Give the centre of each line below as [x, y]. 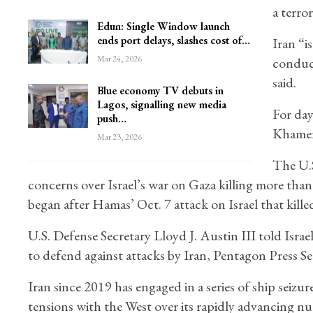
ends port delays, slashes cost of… [173, 40]
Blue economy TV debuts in [160, 90]
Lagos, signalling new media [161, 104]
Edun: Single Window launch [163, 26]
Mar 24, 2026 [119, 58]
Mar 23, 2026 [119, 137]
